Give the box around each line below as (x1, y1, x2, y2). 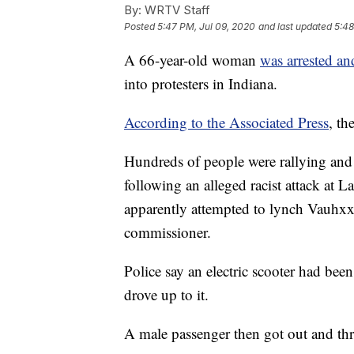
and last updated (258, 21, 332, 33)
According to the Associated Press (124, 112, 329, 133)
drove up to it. (124, 284, 209, 305)
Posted (124, 21, 157, 33)
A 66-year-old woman (124, 50, 260, 70)
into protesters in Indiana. (124, 73, 277, 94)
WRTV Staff (141, 2, 210, 18)
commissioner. (124, 222, 211, 243)
